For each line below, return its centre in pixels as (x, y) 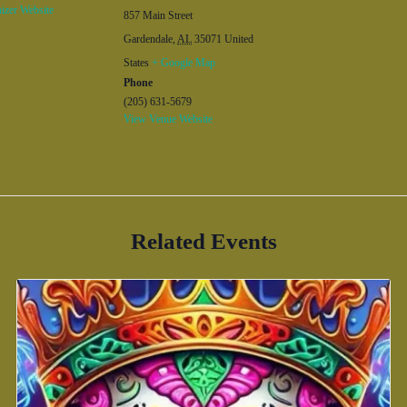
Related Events (203, 241)
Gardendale (148, 39)
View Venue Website (168, 119)
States (136, 63)
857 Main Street (158, 15)
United (239, 39)
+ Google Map (184, 63)
